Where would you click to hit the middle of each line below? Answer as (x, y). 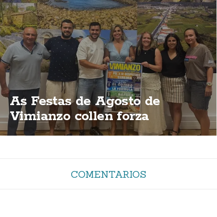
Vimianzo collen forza (79, 116)
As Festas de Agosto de (85, 101)
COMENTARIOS (108, 174)
